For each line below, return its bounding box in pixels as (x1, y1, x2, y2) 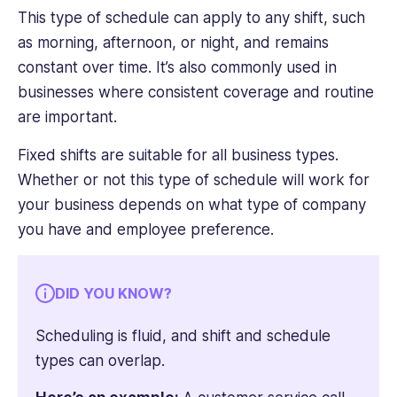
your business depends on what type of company (18, 195, 366, 214)
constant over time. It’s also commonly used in (18, 58, 337, 77)
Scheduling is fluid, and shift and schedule (35, 326, 331, 345)
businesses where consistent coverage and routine (18, 83, 374, 102)
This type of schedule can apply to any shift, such (18, 9, 365, 27)
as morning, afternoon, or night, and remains (18, 34, 329, 52)
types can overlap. (35, 351, 169, 370)
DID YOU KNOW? (55, 284, 172, 302)
